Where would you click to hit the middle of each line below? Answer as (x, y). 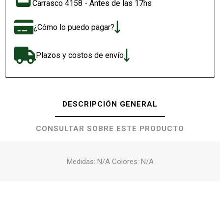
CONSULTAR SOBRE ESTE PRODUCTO (110, 128)
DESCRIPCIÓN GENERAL (110, 104)
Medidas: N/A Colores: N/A (110, 161)
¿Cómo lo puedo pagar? (74, 27)
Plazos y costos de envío (80, 55)
